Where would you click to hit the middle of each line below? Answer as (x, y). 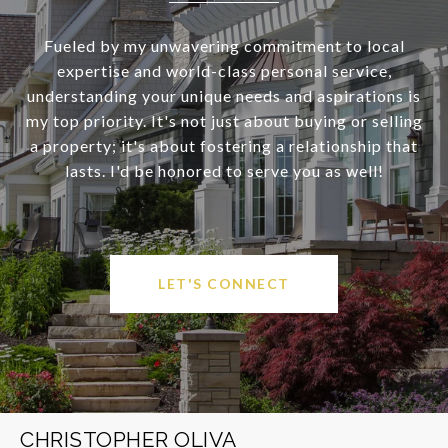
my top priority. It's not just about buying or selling (224, 120)
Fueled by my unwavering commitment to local (224, 45)
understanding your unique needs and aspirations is (224, 95)
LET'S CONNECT (224, 283)
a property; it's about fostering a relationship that (224, 145)
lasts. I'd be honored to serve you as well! (224, 170)
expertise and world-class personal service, (224, 70)
